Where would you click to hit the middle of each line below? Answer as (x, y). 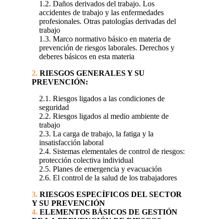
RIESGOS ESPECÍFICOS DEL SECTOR (109, 195)
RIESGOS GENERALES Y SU (91, 73)
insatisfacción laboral (71, 143)
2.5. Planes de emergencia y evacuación (100, 169)
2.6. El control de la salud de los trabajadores (108, 178)
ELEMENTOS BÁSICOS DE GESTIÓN (107, 212)
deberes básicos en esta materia (87, 57)
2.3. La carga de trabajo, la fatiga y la (96, 134)
